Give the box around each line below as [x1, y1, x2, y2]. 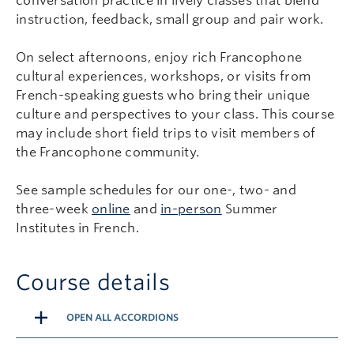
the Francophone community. [16, 145, 200, 160]
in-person [160, 201, 222, 217]
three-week [16, 201, 92, 217]
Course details [16, 269, 170, 295]
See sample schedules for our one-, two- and [16, 183, 297, 198]
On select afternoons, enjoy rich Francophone [16, 50, 303, 65]
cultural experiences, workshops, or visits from [16, 69, 311, 84]
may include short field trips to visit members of [16, 126, 316, 141]
